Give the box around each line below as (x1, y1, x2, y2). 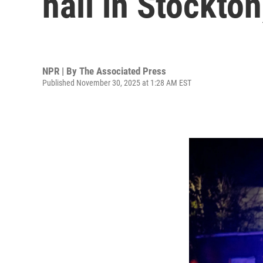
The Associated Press (79, 65, 166, 77)
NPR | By (42, 65, 79, 77)
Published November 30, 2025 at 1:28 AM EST (42, 77, 191, 87)
